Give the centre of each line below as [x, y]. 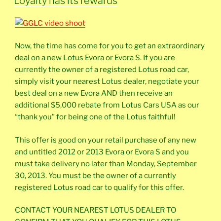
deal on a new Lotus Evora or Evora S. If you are [95, 58]
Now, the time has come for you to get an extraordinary [110, 46]
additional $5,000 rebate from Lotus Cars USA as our [107, 105]
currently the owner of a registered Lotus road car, [102, 70]
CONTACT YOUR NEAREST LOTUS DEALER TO [95, 210]
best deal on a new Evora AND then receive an [94, 93]
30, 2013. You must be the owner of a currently [95, 175]
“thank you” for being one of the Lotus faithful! [95, 117]
